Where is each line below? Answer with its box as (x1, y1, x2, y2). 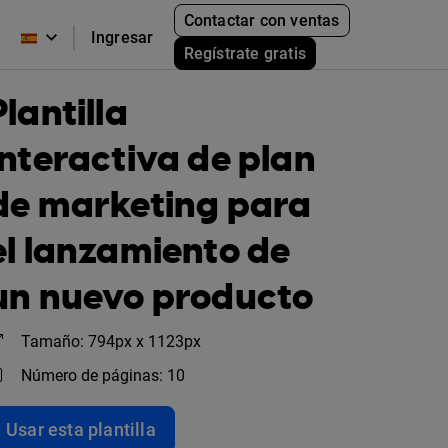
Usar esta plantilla (6, 419, 156, 440)
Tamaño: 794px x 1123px (21, 332, 201, 351)
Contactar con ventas (183, 10, 340, 30)
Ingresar (90, 27, 154, 47)
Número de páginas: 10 (21, 366, 185, 385)
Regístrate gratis (183, 43, 307, 63)
